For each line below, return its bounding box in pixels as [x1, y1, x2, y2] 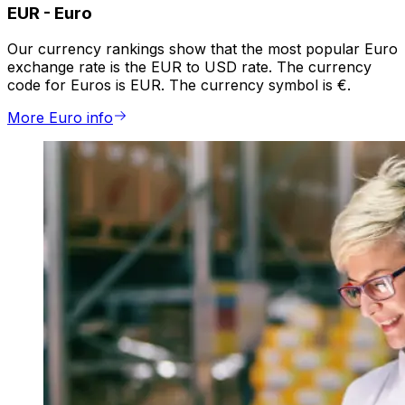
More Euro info [7, 108, 113, 127]
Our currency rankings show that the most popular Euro [7, 40, 398, 59]
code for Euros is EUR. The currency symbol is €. [7, 76, 351, 95]
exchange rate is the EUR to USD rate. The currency [7, 58, 372, 77]
